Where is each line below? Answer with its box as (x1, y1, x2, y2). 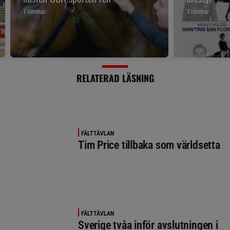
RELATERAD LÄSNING (76, 71, 154, 85)
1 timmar (23, 8, 46, 16)
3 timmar (186, 8, 209, 16)
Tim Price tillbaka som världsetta (78, 139, 220, 152)
